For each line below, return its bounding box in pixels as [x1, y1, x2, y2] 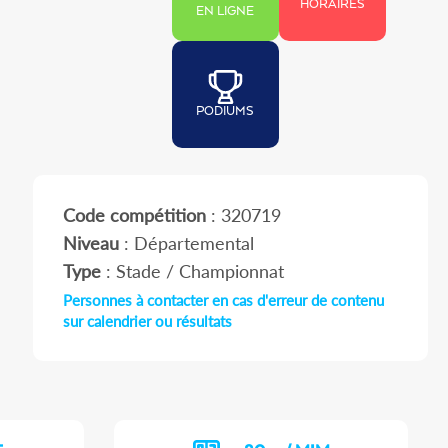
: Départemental [118, 232, 254, 255]
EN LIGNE [196, 4, 255, 20]
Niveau [62, 232, 119, 255]
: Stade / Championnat [100, 260, 284, 283]
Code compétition [62, 204, 206, 227]
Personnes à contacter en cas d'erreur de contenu [62, 291, 384, 310]
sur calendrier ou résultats [62, 312, 232, 331]
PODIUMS [196, 104, 255, 120]
